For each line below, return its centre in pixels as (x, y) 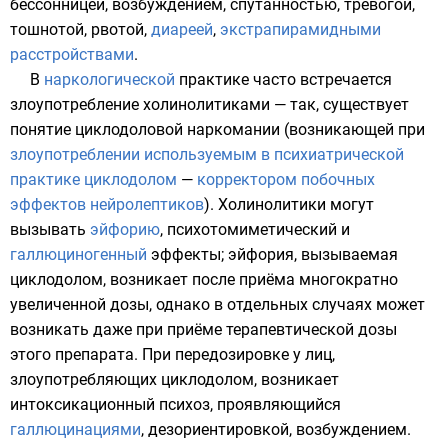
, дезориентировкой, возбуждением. (276, 430)
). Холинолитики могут (289, 205)
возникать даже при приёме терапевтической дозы (203, 330)
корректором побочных (286, 180)
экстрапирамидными (300, 30)
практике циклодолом (93, 180)
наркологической (109, 80)
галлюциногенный (78, 255)
